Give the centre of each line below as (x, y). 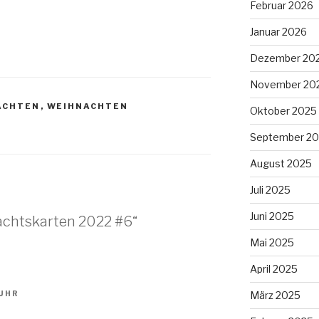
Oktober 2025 (283, 110)
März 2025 (275, 295)
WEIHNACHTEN (88, 106)
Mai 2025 (272, 242)
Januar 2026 (278, 31)
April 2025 (273, 268)
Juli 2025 (270, 189)
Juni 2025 (272, 216)
